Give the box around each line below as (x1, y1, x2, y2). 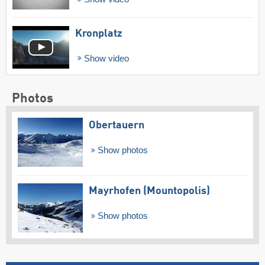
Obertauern (89, 120, 144, 131)
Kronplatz (75, 28, 122, 39)
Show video (81, 53, 129, 63)
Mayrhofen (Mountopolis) (89, 185, 210, 196)
